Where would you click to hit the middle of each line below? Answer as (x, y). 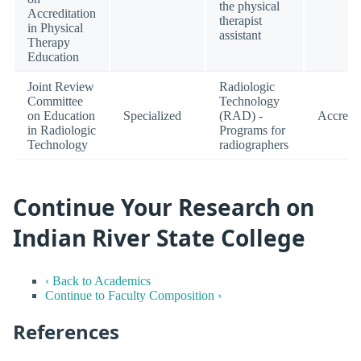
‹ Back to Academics (98, 280)
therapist (241, 20)
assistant (240, 35)
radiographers (254, 144)
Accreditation (62, 13)
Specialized (152, 115)
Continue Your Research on (164, 207)
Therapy (49, 42)
